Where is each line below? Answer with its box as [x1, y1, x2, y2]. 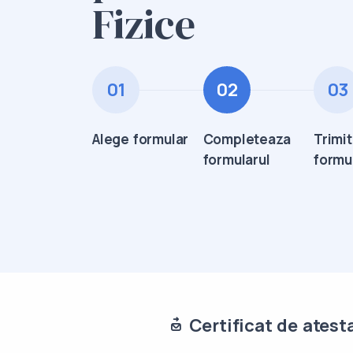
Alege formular [92, 130, 189, 148]
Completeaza [203, 130, 291, 148]
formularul [203, 150, 270, 169]
